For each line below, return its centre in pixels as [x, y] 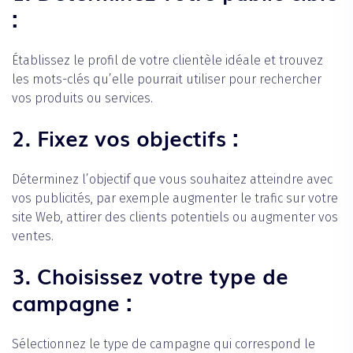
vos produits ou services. [82, 98]
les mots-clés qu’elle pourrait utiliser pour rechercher [167, 79]
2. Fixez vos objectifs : [125, 137]
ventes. [33, 236]
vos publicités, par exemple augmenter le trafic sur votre [175, 198]
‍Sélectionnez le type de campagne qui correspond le [163, 344]
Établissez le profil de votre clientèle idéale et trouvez [167, 60]
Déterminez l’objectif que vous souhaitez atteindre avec [172, 179]
